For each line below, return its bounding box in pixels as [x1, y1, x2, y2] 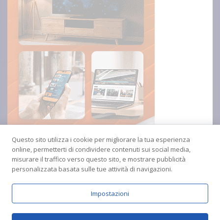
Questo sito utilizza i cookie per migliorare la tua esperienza [12, 135, 190, 144]
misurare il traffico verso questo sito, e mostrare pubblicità [12, 155, 186, 164]
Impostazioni [91, 189, 129, 198]
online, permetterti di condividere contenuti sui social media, [12, 145, 191, 154]
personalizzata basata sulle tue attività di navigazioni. [12, 165, 172, 173]
